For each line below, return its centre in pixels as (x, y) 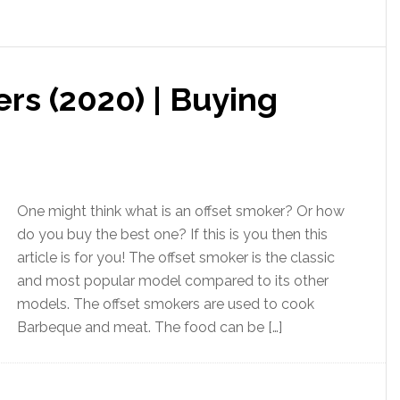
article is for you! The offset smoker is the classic (176, 258)
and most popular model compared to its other (173, 281)
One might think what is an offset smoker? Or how (181, 211)
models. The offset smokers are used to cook (166, 304)
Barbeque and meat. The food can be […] (150, 327)
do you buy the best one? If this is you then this (172, 234)
